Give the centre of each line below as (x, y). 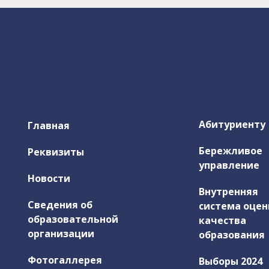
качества (222, 220)
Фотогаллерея (65, 260)
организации (61, 233)
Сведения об (60, 204)
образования (232, 234)
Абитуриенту (232, 124)
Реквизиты (56, 152)
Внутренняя (228, 191)
